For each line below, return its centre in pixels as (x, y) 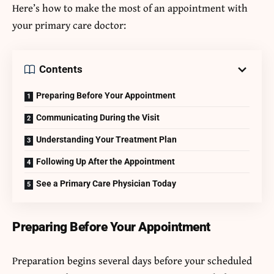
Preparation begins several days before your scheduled (132, 260)
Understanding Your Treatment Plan (106, 139)
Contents (61, 69)
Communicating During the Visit (98, 117)
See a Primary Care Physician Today (106, 183)
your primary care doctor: (69, 24)
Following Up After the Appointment (106, 161)
